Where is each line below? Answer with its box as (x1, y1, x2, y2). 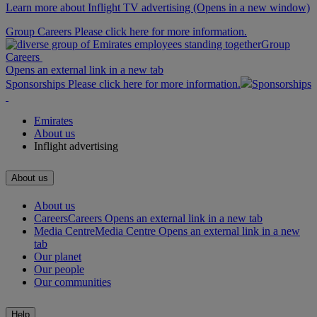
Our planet (34, 250, 81, 263)
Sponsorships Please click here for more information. (6, 77, 241, 90)
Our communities (34, 276, 111, 289)
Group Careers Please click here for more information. (6, 25, 247, 38)
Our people (34, 263, 84, 276)
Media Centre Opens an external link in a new (95, 225, 300, 238)
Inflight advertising (34, 139, 118, 152)
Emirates (34, 114, 73, 127)
